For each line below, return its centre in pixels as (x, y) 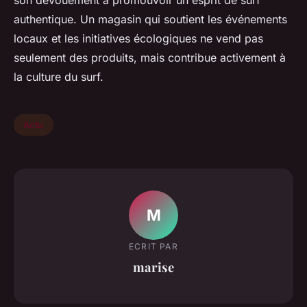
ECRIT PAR (153, 246)
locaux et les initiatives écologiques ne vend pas (138, 38)
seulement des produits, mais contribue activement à (150, 58)
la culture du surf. (59, 77)
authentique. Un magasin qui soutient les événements (150, 19)
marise (153, 267)
